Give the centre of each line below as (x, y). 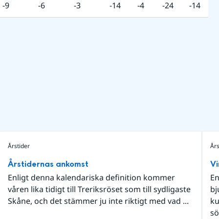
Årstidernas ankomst (48, 164)
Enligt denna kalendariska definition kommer (91, 177)
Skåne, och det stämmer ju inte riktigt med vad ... (98, 201)
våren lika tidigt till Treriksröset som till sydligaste (99, 189)
